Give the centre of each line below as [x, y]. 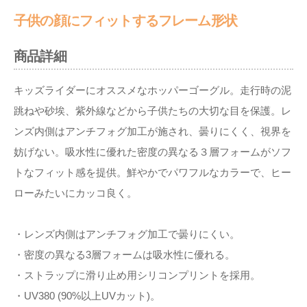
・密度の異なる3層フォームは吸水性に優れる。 [124, 255]
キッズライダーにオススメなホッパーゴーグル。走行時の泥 [152, 90]
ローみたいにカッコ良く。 [75, 193]
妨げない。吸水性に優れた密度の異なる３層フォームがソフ [152, 152]
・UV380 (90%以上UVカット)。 [87, 296]
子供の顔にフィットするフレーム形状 [125, 21]
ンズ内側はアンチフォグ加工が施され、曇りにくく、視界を [152, 132]
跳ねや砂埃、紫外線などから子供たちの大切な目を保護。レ [152, 111]
